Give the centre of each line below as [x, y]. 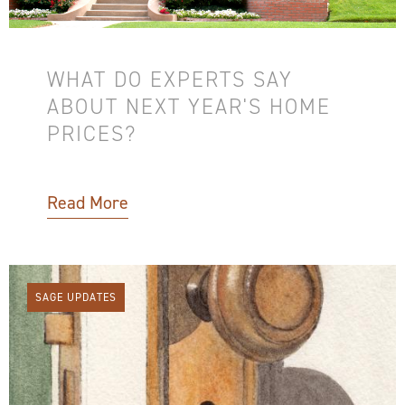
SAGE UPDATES [76, 297]
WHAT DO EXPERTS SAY [170, 79]
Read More [88, 202]
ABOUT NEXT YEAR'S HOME [189, 106]
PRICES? [92, 133]
